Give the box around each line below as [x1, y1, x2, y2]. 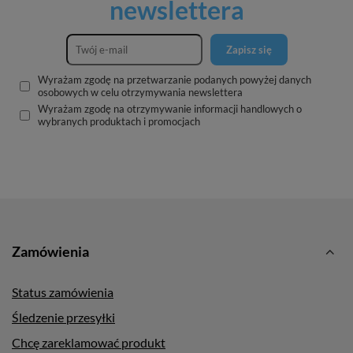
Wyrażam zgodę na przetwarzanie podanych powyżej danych [38, 73, 311, 86]
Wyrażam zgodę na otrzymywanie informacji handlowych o [38, 102, 302, 115]
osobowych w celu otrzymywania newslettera [38, 86, 243, 98]
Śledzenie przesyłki [12, 310, 115, 325]
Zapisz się [225, 43, 272, 56]
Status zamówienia [12, 284, 113, 299]
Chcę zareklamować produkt [12, 335, 165, 350]
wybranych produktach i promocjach [38, 115, 200, 128]
